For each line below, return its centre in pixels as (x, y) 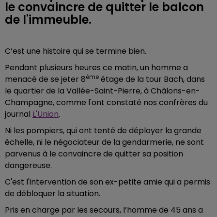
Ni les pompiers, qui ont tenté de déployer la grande (103, 131)
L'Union (46, 114)
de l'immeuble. (48, 20)
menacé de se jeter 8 (45, 79)
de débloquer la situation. (53, 194)
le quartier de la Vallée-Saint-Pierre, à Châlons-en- (102, 91)
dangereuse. (28, 165)
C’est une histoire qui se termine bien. (76, 51)
